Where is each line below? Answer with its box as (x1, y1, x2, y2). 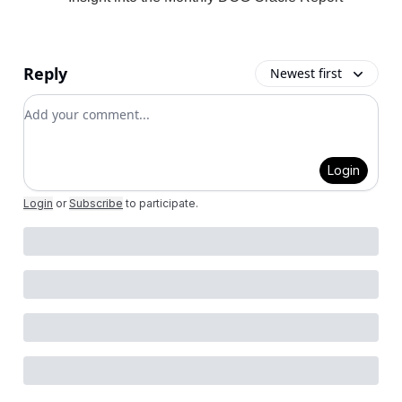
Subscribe (69, 197, 123, 210)
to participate (126, 197, 196, 210)
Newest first (270, 65, 342, 82)
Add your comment (23, 95, 154, 115)
